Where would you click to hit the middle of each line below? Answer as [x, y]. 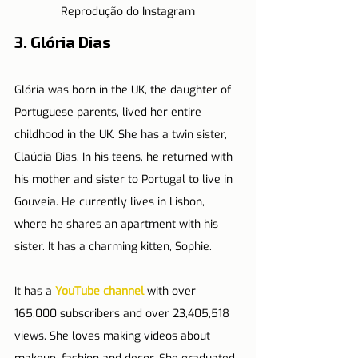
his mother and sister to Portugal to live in [125, 179]
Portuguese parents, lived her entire [109, 112]
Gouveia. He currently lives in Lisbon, [111, 201]
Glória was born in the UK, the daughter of [124, 89]
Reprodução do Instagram [128, 11]
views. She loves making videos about [114, 336]
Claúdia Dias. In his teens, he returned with [125, 157]
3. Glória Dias [63, 41]
